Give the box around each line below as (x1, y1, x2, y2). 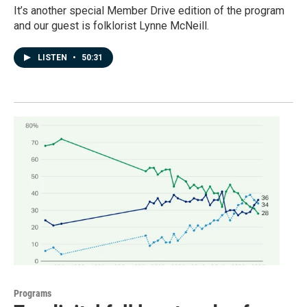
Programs (14, 287, 51, 299)
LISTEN (38, 53, 69, 63)
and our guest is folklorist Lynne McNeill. (14, 19, 209, 33)
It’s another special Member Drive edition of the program (14, 4, 284, 18)
